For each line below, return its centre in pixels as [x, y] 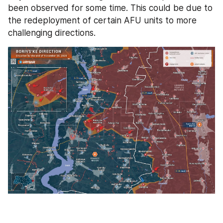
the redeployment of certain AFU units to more [102, 20]
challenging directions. [52, 33]
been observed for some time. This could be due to [110, 8]
